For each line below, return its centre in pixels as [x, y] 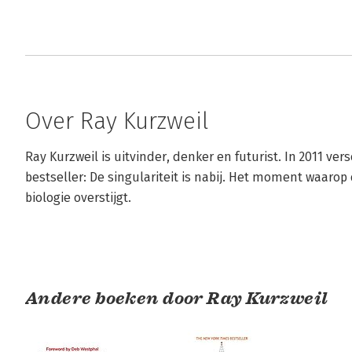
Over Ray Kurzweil [117, 121]
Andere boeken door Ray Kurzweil [177, 299]
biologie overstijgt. [78, 198]
